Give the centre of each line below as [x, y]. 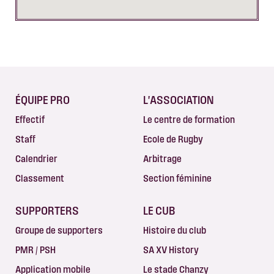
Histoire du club [175, 231]
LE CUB [159, 211]
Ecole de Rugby [173, 139]
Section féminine [177, 179]
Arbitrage [162, 159]
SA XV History [171, 250]
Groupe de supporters [59, 231]
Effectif [30, 120]
